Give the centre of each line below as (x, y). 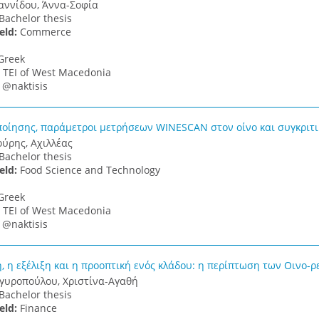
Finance (38, 308)
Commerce (45, 32)
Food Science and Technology (90, 170)
